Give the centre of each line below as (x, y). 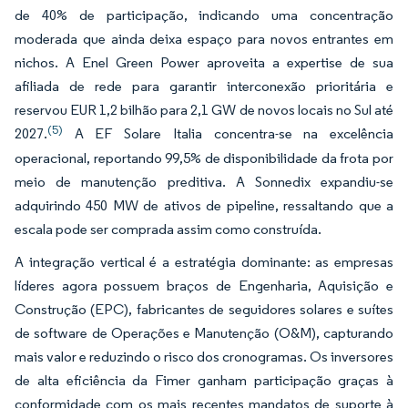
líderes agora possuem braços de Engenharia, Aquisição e (204, 285)
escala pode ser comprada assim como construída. (168, 229)
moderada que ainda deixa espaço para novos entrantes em (204, 38)
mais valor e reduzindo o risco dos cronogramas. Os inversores (204, 356)
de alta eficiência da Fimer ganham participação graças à (204, 380)
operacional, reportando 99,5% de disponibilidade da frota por (204, 158)
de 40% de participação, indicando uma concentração (204, 15)
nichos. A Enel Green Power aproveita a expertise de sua (204, 62)
